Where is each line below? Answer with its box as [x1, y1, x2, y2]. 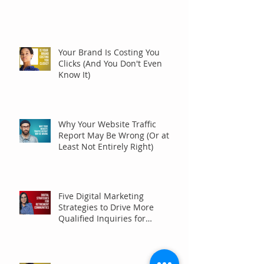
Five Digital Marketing [58, 190, 144, 202]
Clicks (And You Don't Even [58, 57, 162, 69]
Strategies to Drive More [58, 201, 154, 213]
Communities [58, 223, 111, 235]
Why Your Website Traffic [58, 118, 156, 130]
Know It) [58, 68, 90, 80]
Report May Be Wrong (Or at [58, 129, 169, 141]
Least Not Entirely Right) [58, 140, 153, 152]
